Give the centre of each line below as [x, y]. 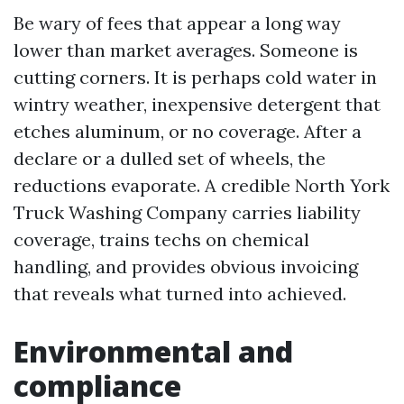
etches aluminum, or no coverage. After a [188, 132]
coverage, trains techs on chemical [161, 240]
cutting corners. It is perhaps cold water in [195, 78]
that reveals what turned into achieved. [180, 294]
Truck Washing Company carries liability [187, 213]
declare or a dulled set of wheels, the [170, 159]
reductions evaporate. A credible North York [202, 186]
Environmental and [153, 352]
